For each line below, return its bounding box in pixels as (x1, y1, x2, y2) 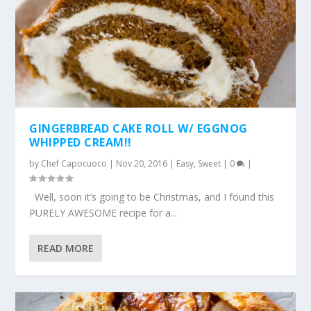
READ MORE (37, 241, 94, 255)
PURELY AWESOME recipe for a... (29, 205, 178, 219)
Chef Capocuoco (41, 157, 108, 169)
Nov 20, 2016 (116, 157, 168, 169)
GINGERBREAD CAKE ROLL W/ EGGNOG (29, 120, 248, 136)
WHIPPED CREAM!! (29, 134, 132, 150)
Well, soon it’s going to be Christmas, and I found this (29, 190, 275, 203)
